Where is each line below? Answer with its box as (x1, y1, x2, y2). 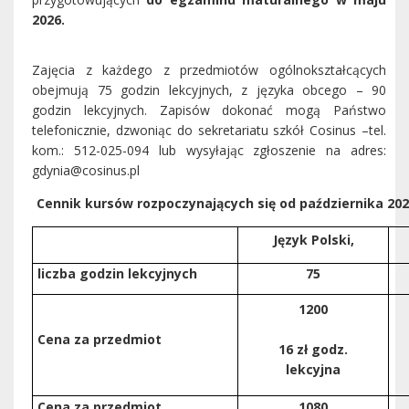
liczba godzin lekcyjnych (37, 265, 197, 282)
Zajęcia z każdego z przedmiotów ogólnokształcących (32, 61, 386, 79)
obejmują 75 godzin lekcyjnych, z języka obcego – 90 (32, 81, 386, 99)
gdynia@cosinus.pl (32, 162, 140, 179)
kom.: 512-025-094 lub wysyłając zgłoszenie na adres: (32, 142, 386, 159)
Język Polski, (272, 231, 354, 248)
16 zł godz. (278, 341, 348, 358)
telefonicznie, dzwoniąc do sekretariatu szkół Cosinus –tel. (32, 121, 386, 139)
